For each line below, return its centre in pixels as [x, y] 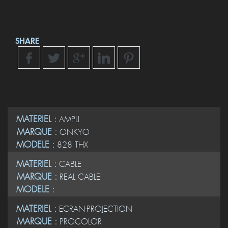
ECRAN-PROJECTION [96, 209]
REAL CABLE [80, 177]
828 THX [73, 145]
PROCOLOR [81, 222]
